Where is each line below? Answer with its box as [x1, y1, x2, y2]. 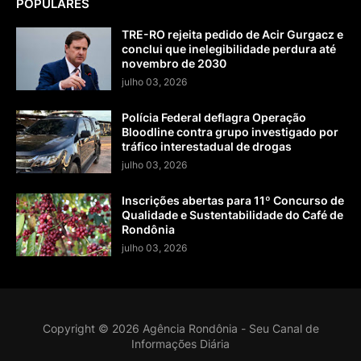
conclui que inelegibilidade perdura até [122, 42, 336, 56]
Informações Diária [131, 337, 230, 351]
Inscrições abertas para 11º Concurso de [122, 193, 344, 208]
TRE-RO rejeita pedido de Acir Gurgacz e [122, 27, 343, 42]
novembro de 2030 [122, 56, 226, 71]
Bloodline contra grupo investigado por [122, 125, 338, 139]
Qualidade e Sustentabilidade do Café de [122, 208, 343, 222]
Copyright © [42, 322, 112, 336]
